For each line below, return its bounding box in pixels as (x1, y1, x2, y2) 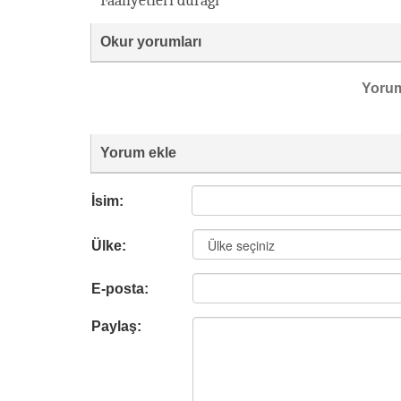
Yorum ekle (100, 145, 176, 160)
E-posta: (91, 281, 149, 296)
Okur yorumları (100, 34, 201, 49)
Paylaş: (91, 319, 141, 334)
